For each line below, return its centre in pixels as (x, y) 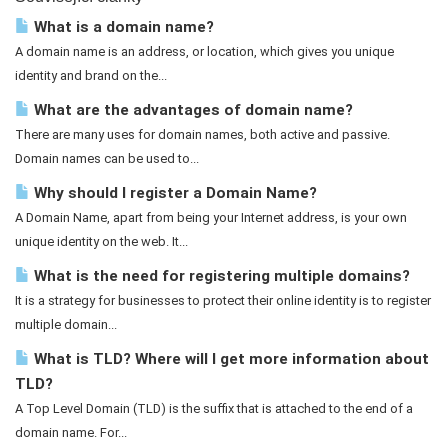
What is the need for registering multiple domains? (220, 276)
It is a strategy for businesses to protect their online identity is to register (223, 300)
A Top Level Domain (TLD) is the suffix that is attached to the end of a (214, 408)
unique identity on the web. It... (101, 241)
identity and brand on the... (91, 75)
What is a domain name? (122, 27)
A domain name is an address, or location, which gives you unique (204, 51)
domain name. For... (71, 432)
